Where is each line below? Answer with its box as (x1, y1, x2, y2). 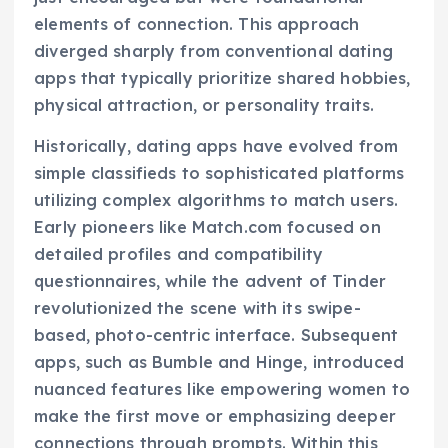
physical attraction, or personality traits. (34, 95, 375, 116)
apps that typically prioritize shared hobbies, (34, 68, 411, 89)
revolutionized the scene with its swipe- (34, 298, 361, 319)
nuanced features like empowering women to (34, 379, 410, 400)
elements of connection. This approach (34, 14, 360, 35)
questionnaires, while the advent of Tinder (34, 271, 386, 292)
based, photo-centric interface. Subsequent (34, 325, 398, 346)
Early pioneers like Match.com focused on (34, 217, 381, 238)
